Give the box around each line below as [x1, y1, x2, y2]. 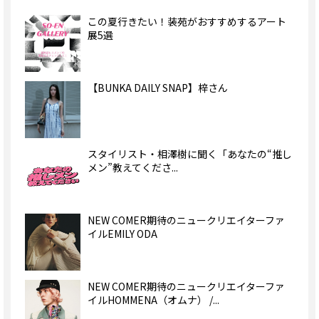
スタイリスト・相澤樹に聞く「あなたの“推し [87, 147, 292, 162]
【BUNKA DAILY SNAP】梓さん [87, 80, 228, 95]
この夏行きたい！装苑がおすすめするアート [87, 14, 286, 29]
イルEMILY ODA [87, 226, 157, 241]
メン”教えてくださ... [87, 160, 178, 175]
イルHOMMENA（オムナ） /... [87, 293, 219, 308]
